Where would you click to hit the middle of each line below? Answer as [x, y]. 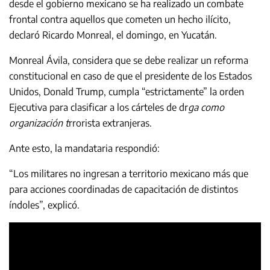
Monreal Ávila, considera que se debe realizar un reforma [129, 60]
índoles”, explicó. [44, 205]
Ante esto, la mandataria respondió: [84, 148]
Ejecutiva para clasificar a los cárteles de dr [99, 107]
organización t [39, 123]
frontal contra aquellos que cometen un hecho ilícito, [120, 19]
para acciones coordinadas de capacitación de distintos [124, 189]
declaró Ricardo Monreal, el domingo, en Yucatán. [113, 35]
